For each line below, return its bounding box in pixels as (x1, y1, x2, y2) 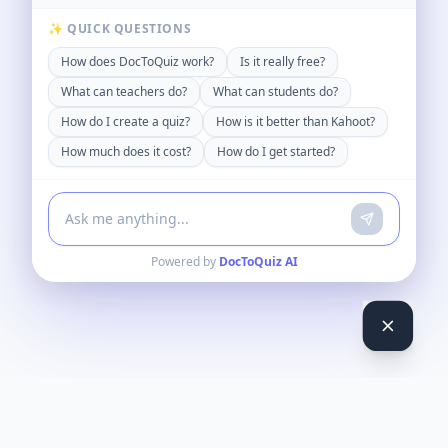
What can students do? (213, 83, 338, 100)
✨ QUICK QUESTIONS (48, 20, 192, 37)
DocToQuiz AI (218, 253, 298, 270)
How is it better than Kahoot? (216, 113, 375, 130)
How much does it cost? (61, 143, 191, 160)
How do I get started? (217, 143, 335, 160)
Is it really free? (240, 53, 325, 70)
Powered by (150, 253, 219, 270)
